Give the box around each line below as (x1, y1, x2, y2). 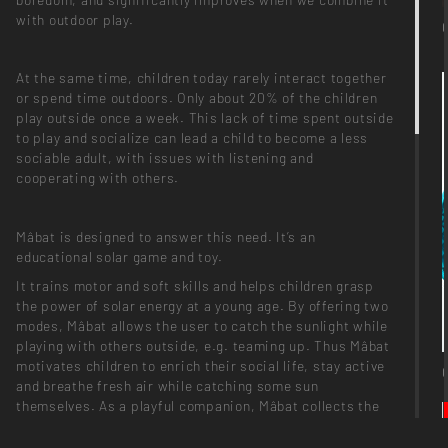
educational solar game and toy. (16, 247, 223, 265)
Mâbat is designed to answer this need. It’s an (16, 227, 316, 245)
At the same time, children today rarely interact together (16, 69, 387, 87)
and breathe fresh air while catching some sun (16, 377, 319, 395)
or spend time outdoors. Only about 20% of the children (16, 89, 378, 107)
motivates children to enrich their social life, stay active (16, 357, 386, 375)
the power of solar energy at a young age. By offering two (16, 297, 389, 315)
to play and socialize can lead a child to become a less (16, 129, 369, 147)
